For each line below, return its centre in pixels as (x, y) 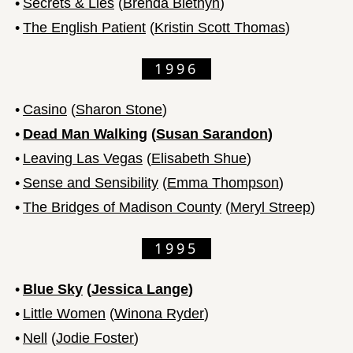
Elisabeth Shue (199, 158)
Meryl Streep (270, 207)
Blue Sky (53, 289)
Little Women (64, 313)
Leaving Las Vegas (83, 158)
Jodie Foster (95, 338)
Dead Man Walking (85, 134)
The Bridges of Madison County (122, 207)
